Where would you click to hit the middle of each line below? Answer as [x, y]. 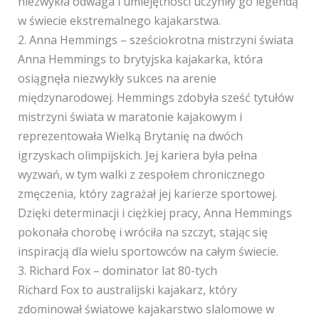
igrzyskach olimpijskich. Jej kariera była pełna [137, 155]
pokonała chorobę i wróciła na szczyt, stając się [142, 232]
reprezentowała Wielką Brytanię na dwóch [130, 136]
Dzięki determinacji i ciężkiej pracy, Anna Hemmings [155, 213]
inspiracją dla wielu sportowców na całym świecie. [148, 251]
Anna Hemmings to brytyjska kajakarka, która [140, 59]
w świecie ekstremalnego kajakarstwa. [119, 21]
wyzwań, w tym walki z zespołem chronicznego [141, 174]
